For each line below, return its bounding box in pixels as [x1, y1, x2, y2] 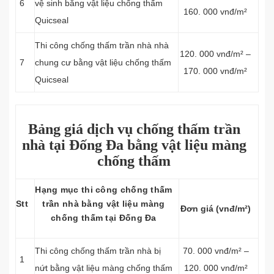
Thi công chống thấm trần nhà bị [35, 246, 161, 256]
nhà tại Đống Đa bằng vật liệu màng [21, 137, 246, 153]
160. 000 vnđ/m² [183, 7, 247, 17]
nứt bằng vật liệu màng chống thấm [35, 263, 172, 273]
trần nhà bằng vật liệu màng [42, 199, 165, 209]
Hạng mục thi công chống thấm [35, 185, 172, 194]
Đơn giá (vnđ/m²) [180, 204, 251, 213]
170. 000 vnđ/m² [183, 66, 247, 76]
